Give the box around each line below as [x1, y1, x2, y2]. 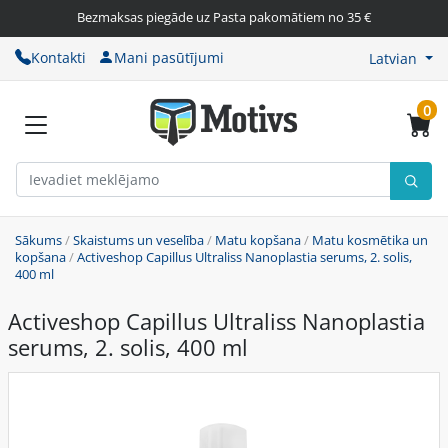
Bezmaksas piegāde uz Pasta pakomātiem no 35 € [77, 8, 371, 26]
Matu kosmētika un [312, 231, 428, 250]
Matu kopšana [215, 231, 301, 250]
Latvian [369, 48, 418, 68]
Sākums [15, 231, 62, 250]
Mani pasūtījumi [114, 47, 224, 67]
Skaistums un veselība [73, 231, 204, 250]
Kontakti [31, 47, 86, 67]
